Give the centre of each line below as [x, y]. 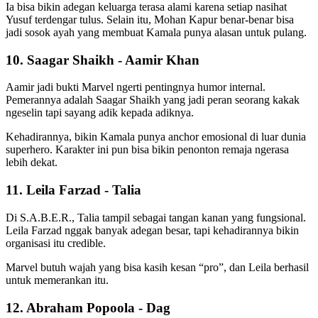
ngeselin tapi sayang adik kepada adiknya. [101, 113]
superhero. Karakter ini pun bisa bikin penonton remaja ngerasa [147, 150]
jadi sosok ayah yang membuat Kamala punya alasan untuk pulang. [158, 32]
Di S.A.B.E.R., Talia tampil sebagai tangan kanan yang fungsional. [156, 217]
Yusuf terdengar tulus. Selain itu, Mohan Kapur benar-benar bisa [150, 19]
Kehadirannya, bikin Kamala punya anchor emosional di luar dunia [156, 137]
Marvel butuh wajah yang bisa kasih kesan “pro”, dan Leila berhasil [157, 267]
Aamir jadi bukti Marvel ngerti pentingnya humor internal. [136, 87]
